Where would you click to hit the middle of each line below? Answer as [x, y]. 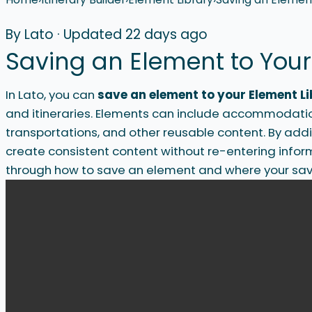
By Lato [30, 34]
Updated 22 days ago [135, 34]
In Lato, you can [52, 95]
